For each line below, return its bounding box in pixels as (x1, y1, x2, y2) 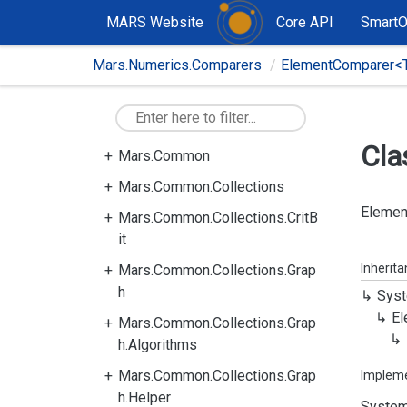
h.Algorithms (118, 336, 197, 353)
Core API (276, 14, 333, 31)
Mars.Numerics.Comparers (93, 56, 262, 74)
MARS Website (106, 14, 203, 31)
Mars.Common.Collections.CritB (118, 209, 318, 226)
